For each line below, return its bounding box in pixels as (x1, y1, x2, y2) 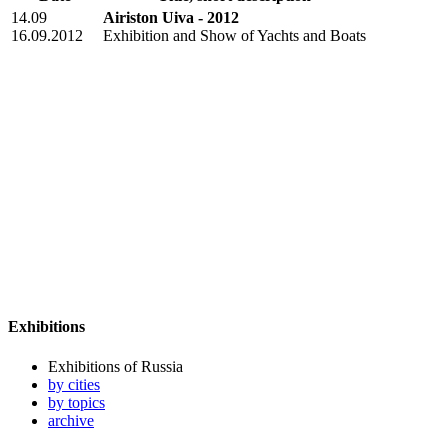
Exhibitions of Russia (48, 357, 183, 375)
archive (48, 411, 94, 429)
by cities (48, 375, 100, 393)
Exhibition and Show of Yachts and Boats (103, 27, 366, 45)
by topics (48, 393, 105, 411)
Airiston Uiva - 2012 (103, 9, 239, 27)
